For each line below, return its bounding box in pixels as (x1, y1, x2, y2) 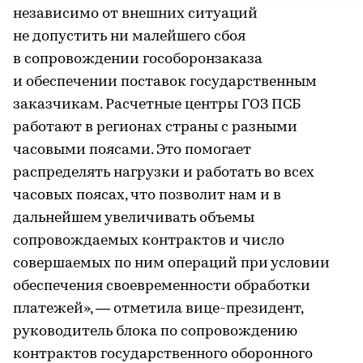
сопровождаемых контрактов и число (13, 233, 284, 249)
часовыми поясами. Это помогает (13, 143, 251, 158)
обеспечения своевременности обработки (13, 279, 310, 294)
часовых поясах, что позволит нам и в (13, 188, 281, 203)
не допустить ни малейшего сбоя (13, 29, 246, 45)
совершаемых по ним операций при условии (13, 256, 330, 271)
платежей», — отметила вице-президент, (13, 301, 303, 317)
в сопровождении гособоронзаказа (13, 52, 263, 67)
